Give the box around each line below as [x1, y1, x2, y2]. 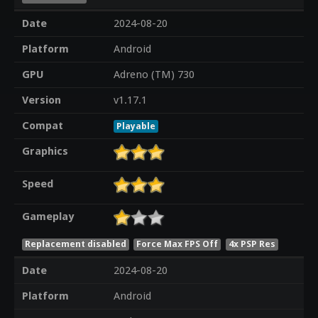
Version [21, 94, 61, 107]
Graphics [21, 145, 68, 158]
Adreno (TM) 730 [113, 68, 194, 82]
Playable [116, 121, 155, 132]
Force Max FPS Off [136, 238, 219, 249]
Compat [21, 119, 63, 133]
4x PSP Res [229, 238, 276, 249]
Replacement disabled [24, 238, 126, 249]
